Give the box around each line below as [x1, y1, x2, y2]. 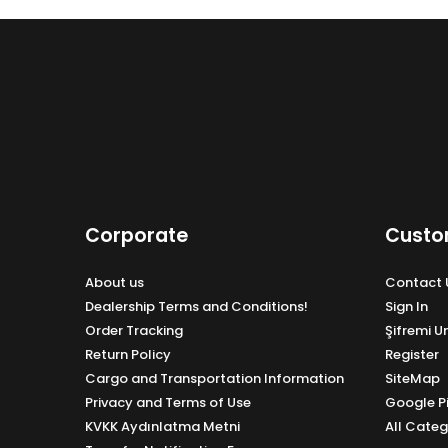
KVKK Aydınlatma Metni [85, 416, 240, 436]
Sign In [384, 296, 428, 316]
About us [85, 272, 144, 292]
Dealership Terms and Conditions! [85, 296, 308, 316]
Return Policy [85, 344, 171, 364]
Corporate [85, 222, 188, 250]
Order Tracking [85, 320, 183, 340]
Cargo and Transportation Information [85, 368, 344, 388]
